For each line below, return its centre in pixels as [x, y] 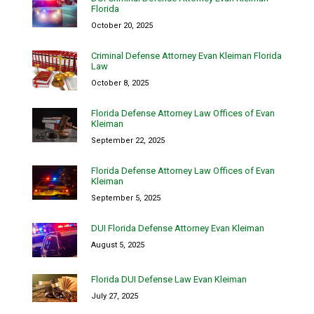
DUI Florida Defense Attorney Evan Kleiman [178, 228]
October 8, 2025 [120, 83]
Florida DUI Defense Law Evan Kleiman [169, 280]
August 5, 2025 [118, 245]
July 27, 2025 [115, 296]
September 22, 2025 [128, 141]
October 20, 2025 [122, 26]
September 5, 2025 [126, 198]
